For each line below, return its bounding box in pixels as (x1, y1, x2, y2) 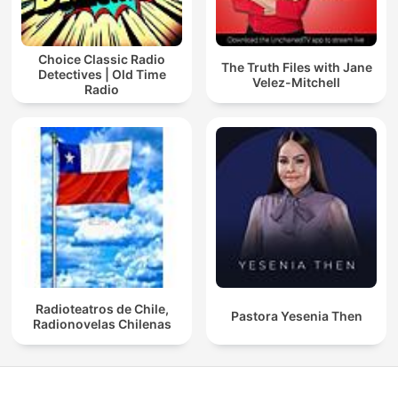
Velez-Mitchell (252, 74, 340, 90)
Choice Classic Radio (38, 52, 165, 68)
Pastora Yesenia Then (230, 308, 362, 324)
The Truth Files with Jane (220, 59, 372, 75)
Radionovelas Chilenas (32, 315, 171, 331)
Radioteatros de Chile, (35, 300, 169, 316)
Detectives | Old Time (37, 67, 166, 83)
